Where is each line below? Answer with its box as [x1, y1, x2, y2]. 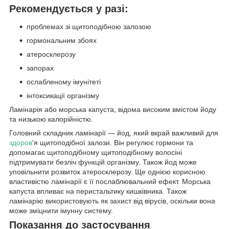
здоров [9, 139, 32, 147]
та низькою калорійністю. [9, 115, 93, 124]
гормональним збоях [27, 36, 97, 45]
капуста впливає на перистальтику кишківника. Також [9, 187, 187, 196]
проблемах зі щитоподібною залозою [27, 22, 151, 31]
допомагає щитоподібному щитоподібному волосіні [9, 148, 182, 157]
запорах [27, 64, 54, 73]
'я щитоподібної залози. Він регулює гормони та [32, 139, 193, 147]
